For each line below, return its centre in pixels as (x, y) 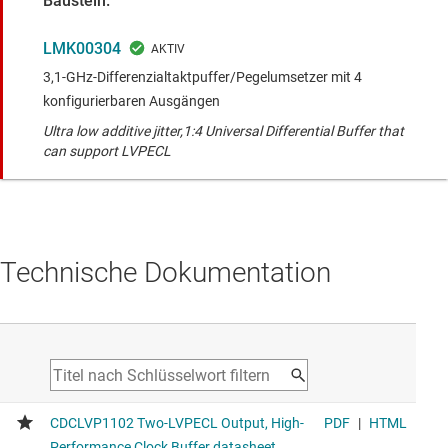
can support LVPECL (107, 151)
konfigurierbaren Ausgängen (131, 101)
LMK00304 (82, 49)
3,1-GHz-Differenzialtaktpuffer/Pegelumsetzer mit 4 (202, 77)
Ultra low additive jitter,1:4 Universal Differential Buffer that (223, 131)
